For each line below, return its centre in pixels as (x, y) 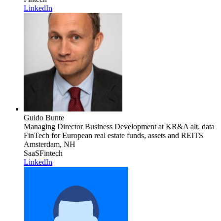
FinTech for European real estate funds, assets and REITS (113, 135)
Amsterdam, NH (50, 144)
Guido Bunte (44, 117)
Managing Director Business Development (90, 126)
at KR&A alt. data (185, 126)
